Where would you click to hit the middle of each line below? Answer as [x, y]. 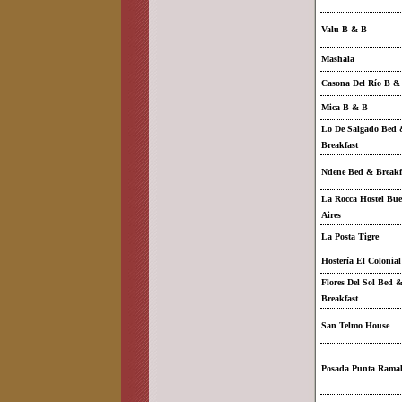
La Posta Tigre [350, 236]
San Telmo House [355, 325]
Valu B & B [344, 29]
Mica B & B [345, 107]
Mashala [338, 59]
